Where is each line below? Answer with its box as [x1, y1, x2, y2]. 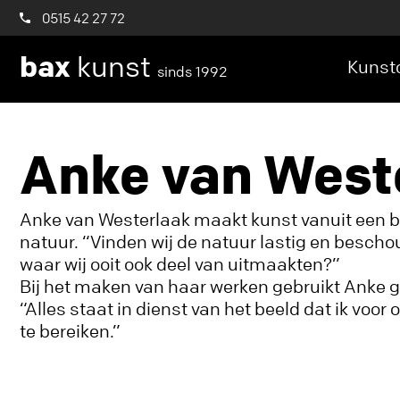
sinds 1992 [157, 62, 228, 80]
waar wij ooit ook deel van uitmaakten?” [20, 253, 340, 275]
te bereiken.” [20, 320, 121, 342]
